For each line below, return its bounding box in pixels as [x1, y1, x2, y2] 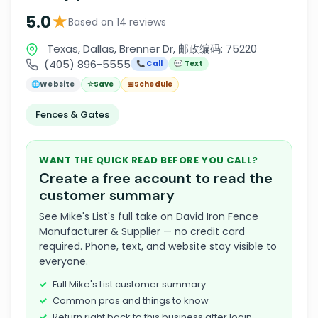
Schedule [133, 79, 173, 89]
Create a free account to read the [39, 169, 273, 187]
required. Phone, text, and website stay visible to [39, 239, 277, 253]
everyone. [39, 254, 88, 268]
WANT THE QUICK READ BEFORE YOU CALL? [39, 153, 258, 167]
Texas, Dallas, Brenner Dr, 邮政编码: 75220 [44, 41, 257, 56]
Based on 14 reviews [68, 15, 166, 29]
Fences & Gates [35, 108, 109, 121]
